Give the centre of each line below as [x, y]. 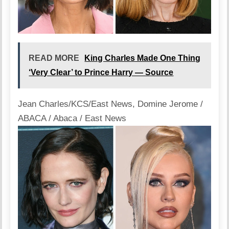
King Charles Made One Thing [143, 58]
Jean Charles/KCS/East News [75, 104]
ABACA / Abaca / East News [72, 119]
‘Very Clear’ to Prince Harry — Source [101, 73]
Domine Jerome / [170, 104]
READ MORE [54, 58]
